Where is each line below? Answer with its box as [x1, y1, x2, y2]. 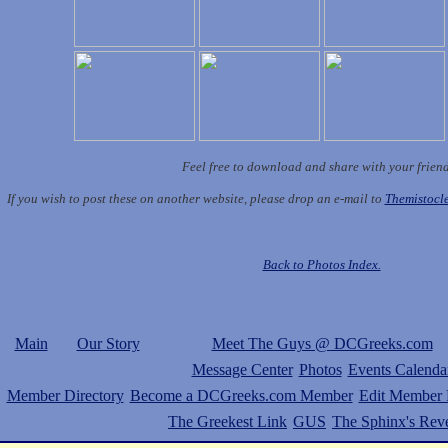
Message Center [191, 361, 293, 378]
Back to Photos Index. [262, 257, 381, 272]
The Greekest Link [168, 413, 287, 430]
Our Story [76, 335, 140, 352]
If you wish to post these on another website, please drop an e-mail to [6, 191, 385, 206]
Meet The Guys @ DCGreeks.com [211, 335, 433, 352]
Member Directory [6, 387, 124, 404]
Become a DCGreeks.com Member [129, 387, 353, 404]
